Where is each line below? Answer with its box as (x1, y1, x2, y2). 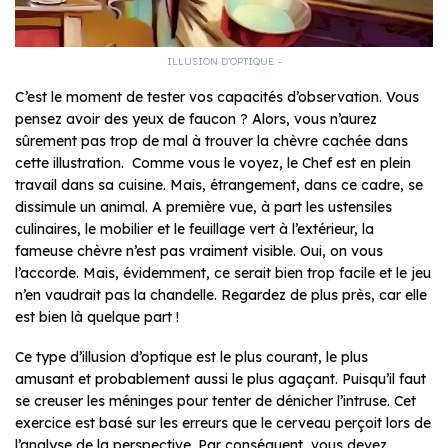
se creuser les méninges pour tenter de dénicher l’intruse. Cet (15, 391, 416, 410)
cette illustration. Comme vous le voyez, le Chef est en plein (15, 153, 411, 172)
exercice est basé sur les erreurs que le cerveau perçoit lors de (15, 413, 431, 432)
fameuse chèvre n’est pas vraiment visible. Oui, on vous (15, 241, 383, 260)
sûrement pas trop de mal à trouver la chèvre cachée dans (15, 131, 408, 150)
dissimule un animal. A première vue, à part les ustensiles (15, 197, 392, 216)
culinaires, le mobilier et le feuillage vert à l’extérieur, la (15, 219, 374, 238)
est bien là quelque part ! (15, 307, 179, 326)
